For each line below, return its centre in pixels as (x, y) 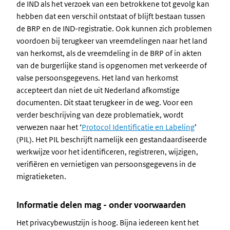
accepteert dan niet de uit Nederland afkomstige (98, 90)
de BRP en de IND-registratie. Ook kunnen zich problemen (114, 28)
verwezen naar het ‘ (49, 127)
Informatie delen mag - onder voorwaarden (101, 205)
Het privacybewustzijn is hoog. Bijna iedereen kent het (108, 223)
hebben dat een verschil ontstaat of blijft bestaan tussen (111, 16)
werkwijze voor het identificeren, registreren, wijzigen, (107, 152)
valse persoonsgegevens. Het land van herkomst (97, 78)
